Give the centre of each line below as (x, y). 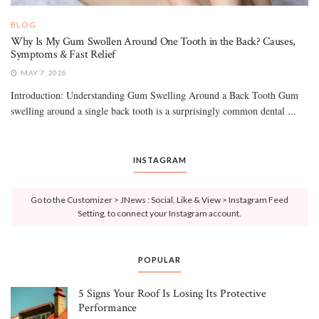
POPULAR (159, 259)
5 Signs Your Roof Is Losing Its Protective (172, 293)
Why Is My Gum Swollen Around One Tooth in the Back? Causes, (153, 41)
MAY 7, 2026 (43, 72)
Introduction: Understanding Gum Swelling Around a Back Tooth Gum (155, 95)
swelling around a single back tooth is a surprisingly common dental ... (153, 110)
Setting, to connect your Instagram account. (159, 213)
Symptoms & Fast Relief (63, 54)
